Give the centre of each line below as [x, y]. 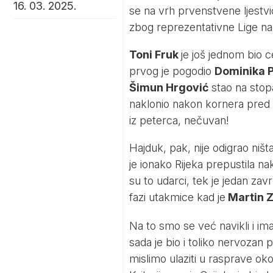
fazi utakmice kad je [177, 197]
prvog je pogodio [172, 71]
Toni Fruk [155, 55]
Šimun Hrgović [168, 88]
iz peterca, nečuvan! [179, 121]
